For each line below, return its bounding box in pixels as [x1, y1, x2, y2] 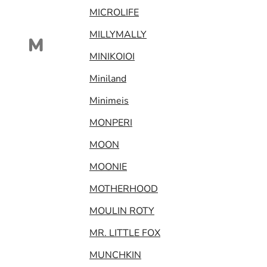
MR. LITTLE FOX [89, 226, 160, 240]
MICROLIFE [89, 5, 139, 19]
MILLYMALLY [89, 27, 147, 41]
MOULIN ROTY [89, 204, 154, 218]
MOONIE [89, 160, 127, 173]
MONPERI [89, 116, 132, 129]
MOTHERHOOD [89, 182, 158, 195]
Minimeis [89, 94, 129, 107]
